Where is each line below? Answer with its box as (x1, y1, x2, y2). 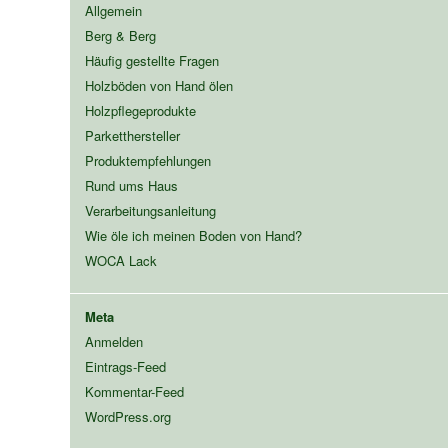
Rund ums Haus (84, 175, 178, 195)
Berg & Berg (84, 25, 156, 45)
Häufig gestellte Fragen (84, 50, 219, 70)
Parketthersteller (84, 125, 180, 145)
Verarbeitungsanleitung (84, 200, 216, 220)
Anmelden (84, 331, 143, 351)
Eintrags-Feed (84, 356, 166, 376)
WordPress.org (84, 406, 171, 426)
